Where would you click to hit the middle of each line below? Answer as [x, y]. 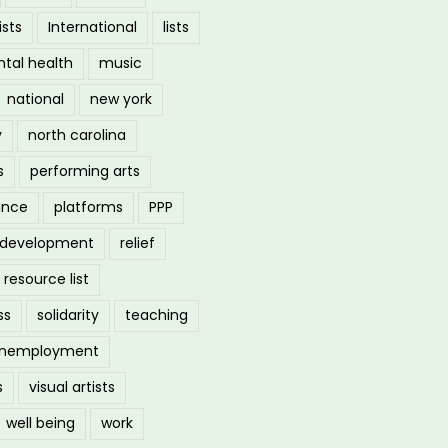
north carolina [77, 134]
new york [121, 98]
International [93, 26]
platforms [89, 206]
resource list [47, 278]
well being [41, 422]
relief [138, 242]
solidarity [68, 314]
